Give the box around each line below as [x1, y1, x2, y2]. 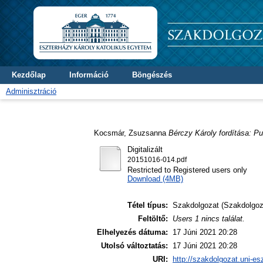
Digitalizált [127, 144, 163, 154]
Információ [69, 70, 109, 79]
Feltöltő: [138, 214, 168, 224]
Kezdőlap [12, 70, 46, 79]
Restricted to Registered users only [127, 165, 247, 174]
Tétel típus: [127, 201, 168, 210]
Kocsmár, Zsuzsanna [94, 128, 166, 137]
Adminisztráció [6, 87, 56, 96]
